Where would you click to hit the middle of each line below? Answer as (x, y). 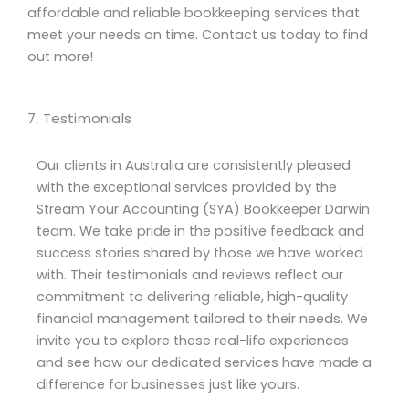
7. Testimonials (79, 118)
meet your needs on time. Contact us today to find (198, 35)
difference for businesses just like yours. (168, 384)
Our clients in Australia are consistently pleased (194, 165)
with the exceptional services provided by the (187, 187)
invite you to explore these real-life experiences (193, 340)
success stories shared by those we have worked (200, 252)
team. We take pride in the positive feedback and (200, 231)
